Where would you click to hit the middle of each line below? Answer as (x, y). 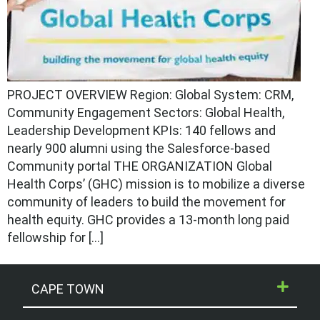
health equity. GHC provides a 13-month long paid (148, 220)
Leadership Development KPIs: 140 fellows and (141, 131)
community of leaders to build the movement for (146, 202)
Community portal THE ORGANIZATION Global (140, 166)
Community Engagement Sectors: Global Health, (146, 113)
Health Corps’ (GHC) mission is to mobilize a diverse (156, 184)
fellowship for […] (55, 238)
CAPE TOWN (68, 289)
